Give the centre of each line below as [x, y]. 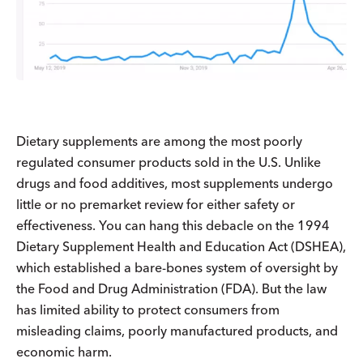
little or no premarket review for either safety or [156, 205]
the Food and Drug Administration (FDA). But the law [171, 289]
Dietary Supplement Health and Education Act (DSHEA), [181, 247]
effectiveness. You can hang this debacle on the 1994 [173, 226]
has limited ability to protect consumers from [148, 310]
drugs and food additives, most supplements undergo [175, 184]
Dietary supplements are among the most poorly [159, 141]
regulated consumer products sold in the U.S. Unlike [169, 162]
